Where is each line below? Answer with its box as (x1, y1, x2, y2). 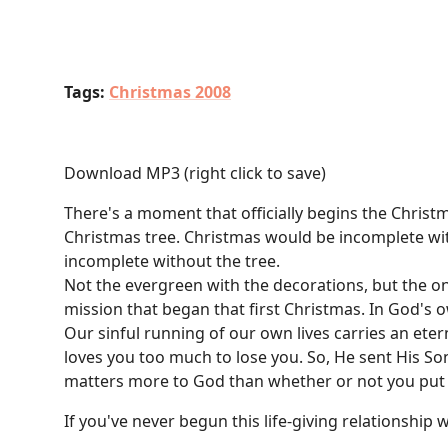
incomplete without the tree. (64, 249, 280, 272)
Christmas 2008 (109, 80, 231, 103)
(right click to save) (180, 161, 326, 184)
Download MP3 (64, 161, 180, 184)
